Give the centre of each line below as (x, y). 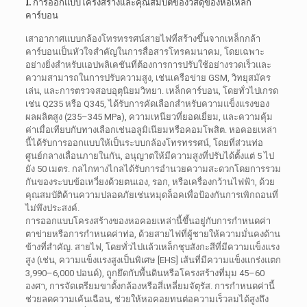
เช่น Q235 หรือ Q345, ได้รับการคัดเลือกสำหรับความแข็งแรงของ (147, 104)
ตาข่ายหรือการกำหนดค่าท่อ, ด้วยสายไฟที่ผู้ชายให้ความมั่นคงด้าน (152, 234)
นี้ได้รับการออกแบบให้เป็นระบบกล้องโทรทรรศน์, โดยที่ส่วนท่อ (144, 143)
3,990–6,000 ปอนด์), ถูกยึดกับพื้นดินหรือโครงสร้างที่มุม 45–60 (145, 273)
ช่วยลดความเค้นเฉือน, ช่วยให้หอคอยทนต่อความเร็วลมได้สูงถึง (147, 299)
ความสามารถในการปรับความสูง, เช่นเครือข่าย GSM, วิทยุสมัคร (148, 78)
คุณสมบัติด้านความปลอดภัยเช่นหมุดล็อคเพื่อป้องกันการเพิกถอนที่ (151, 195)
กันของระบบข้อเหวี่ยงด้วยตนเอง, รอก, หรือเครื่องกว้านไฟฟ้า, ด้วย (150, 182)
